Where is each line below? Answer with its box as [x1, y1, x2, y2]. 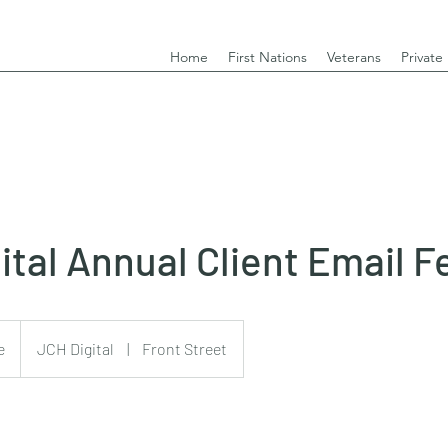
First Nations [228, 48, 307, 66]
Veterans [327, 48, 381, 66]
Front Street [141, 339, 227, 358]
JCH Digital [37, 339, 114, 358]
